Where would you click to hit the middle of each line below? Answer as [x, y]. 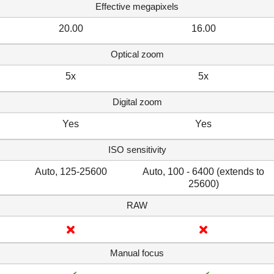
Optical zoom [137, 54]
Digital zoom [137, 102]
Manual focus [137, 253]
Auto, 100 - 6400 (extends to [203, 171]
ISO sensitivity [137, 149]
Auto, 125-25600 [71, 171]
